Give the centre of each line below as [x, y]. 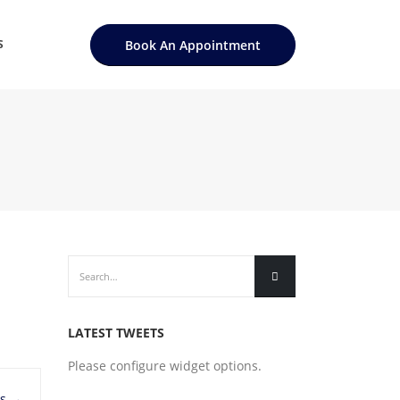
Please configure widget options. [165, 366]
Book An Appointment [193, 45]
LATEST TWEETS [116, 333]
